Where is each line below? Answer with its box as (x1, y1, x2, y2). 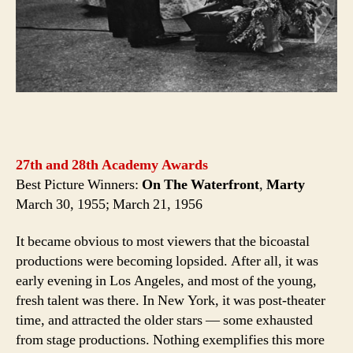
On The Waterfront (142, 175, 259, 194)
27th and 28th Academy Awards (16, 155, 208, 174)
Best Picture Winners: (16, 175, 142, 194)
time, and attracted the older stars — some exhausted (16, 311, 313, 330)
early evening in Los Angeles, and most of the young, (16, 272, 317, 291)
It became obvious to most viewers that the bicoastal (16, 232, 310, 251)
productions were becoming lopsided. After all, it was (16, 252, 318, 271)
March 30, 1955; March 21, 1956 (16, 195, 203, 214)
